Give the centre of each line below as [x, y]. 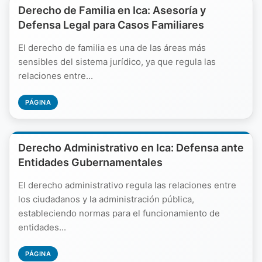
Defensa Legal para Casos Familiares [111, 25]
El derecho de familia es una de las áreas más [112, 48]
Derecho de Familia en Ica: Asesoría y [112, 10]
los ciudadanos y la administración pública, [106, 199]
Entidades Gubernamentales [90, 162]
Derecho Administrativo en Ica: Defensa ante [131, 148]
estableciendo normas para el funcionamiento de [119, 213]
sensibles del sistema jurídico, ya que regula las [117, 62]
